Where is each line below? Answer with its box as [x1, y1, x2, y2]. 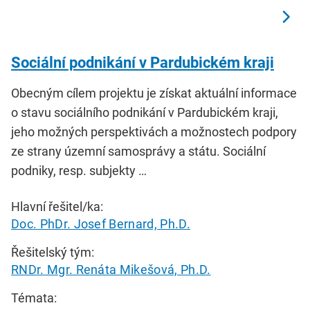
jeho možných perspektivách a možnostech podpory [11, 125, 297, 140]
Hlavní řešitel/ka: [11, 199, 103, 215]
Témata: [11, 291, 57, 306]
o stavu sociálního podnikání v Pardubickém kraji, [11, 105, 278, 120]
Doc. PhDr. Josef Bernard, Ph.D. [11, 217, 190, 232]
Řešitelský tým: [11, 245, 94, 260]
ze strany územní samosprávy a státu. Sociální [11, 144, 266, 159]
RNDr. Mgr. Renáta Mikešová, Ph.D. [11, 262, 211, 277]
